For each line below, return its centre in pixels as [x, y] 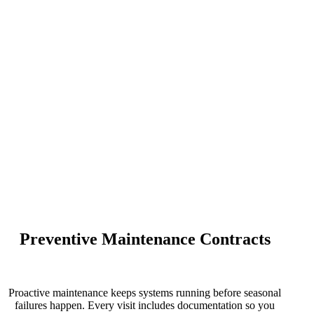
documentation [210, 305]
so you [259, 305]
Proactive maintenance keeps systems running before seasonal [145, 292]
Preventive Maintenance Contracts [145, 239]
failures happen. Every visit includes [96, 305]
